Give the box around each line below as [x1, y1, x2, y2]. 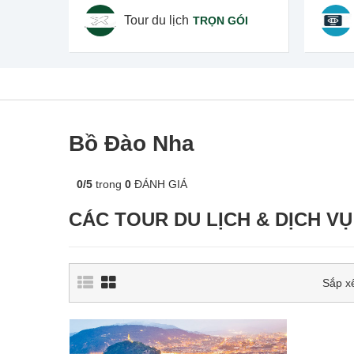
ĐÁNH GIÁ [131, 178, 187, 190]
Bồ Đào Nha [69, 131, 194, 156]
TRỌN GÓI [193, 14, 248, 27]
